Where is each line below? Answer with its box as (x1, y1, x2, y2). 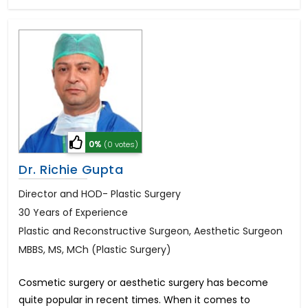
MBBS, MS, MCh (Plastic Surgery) (19, 243, 171, 257)
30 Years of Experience (19, 206, 128, 220)
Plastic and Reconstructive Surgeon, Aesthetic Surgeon (19, 224, 283, 239)
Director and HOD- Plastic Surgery (19, 187, 181, 201)
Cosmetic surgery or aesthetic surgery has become (19, 276, 268, 290)
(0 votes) (104, 139, 138, 151)
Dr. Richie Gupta (19, 161, 123, 179)
